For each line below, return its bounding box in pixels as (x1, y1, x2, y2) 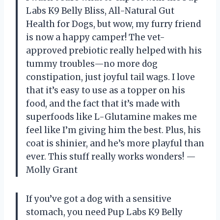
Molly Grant (26, 165, 78, 176)
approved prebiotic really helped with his (26, 45, 202, 56)
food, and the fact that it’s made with (26, 98, 180, 110)
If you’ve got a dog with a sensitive (26, 193, 171, 205)
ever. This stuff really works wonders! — (26, 151, 196, 163)
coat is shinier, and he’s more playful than (26, 138, 204, 149)
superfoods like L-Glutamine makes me (26, 111, 197, 123)
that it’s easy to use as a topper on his (26, 85, 185, 96)
